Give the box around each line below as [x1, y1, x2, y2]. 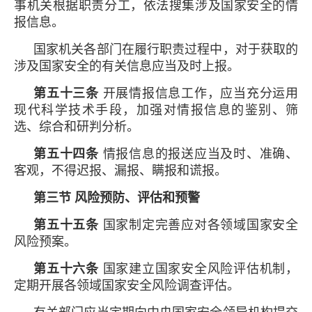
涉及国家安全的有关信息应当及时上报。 [14, 58, 240, 73]
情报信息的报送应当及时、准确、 [98, 146, 298, 161]
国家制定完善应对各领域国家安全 [102, 217, 298, 232]
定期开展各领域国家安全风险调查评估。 [14, 278, 240, 292]
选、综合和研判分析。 [14, 119, 139, 134]
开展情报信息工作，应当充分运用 [98, 86, 298, 100]
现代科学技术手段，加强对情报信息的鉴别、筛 [14, 102, 298, 117]
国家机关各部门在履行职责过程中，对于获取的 [33, 42, 298, 56]
